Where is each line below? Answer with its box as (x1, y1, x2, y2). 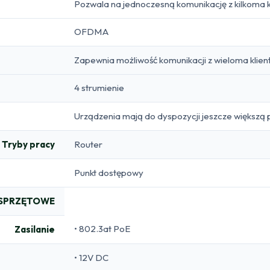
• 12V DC (74, 251, 108, 263)
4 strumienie (74, 81, 124, 93)
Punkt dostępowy (74, 166, 143, 178)
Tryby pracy (2, 138, 55, 150)
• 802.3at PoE (74, 222, 130, 234)
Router (74, 138, 102, 150)
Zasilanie (14, 223, 55, 235)
